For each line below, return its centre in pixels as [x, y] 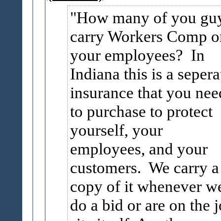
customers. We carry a [144, 167]
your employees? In [137, 55]
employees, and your [139, 149]
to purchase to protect [141, 111]
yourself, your [116, 130]
